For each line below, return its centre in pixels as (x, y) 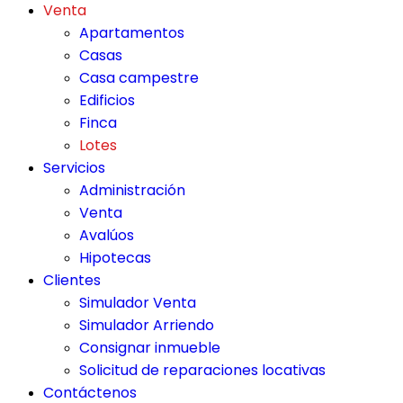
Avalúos (107, 235)
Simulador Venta (138, 303)
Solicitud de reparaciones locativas (202, 370)
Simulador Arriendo (147, 325)
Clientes (72, 280)
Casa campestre (139, 78)
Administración (132, 190)
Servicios (74, 168)
